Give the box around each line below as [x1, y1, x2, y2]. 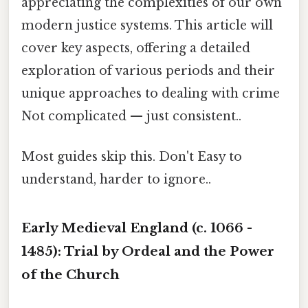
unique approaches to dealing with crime [21, 85, 280, 101]
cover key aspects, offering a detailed [21, 40, 250, 56]
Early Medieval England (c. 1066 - [21, 219, 252, 236]
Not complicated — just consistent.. [21, 108, 241, 124]
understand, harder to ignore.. [21, 172, 211, 188]
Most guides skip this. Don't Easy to [21, 149, 242, 165]
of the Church [21, 266, 120, 283]
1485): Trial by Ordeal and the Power [21, 243, 274, 259]
